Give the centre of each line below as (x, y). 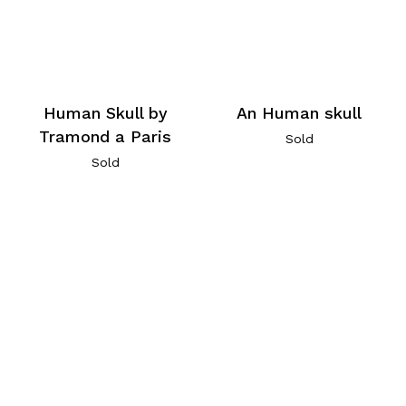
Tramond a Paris (106, 137)
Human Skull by (105, 113)
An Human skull (300, 113)
